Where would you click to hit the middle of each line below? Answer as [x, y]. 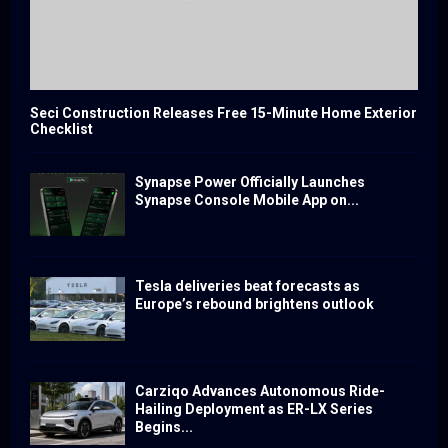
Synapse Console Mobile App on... [247, 200]
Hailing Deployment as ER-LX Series [254, 408]
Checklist [61, 129]
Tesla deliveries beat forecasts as [247, 286]
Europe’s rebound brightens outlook [254, 304]
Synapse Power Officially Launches [250, 182]
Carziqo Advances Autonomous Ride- [260, 390]
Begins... [164, 426]
